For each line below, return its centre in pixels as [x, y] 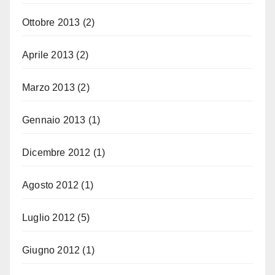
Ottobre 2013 [51, 22]
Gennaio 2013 [54, 120]
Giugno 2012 [51, 250]
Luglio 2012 [49, 217]
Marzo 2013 [48, 87]
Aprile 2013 [48, 55]
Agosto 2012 [51, 185]
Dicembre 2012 [56, 152]
